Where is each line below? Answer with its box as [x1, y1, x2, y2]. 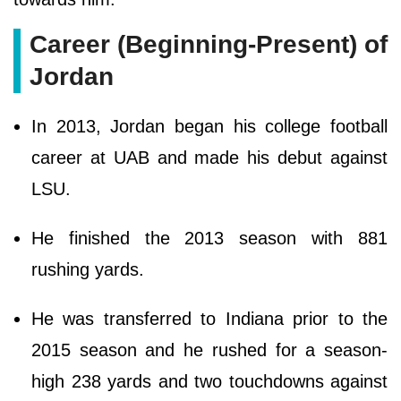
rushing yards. [31, 259, 144, 279]
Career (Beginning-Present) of [30, 30, 388, 58]
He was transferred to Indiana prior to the [31, 308, 388, 328]
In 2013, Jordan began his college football [31, 115, 388, 136]
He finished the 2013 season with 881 [31, 227, 388, 248]
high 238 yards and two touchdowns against [31, 371, 388, 391]
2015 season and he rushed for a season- [31, 339, 388, 360]
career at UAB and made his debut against [31, 147, 388, 167]
